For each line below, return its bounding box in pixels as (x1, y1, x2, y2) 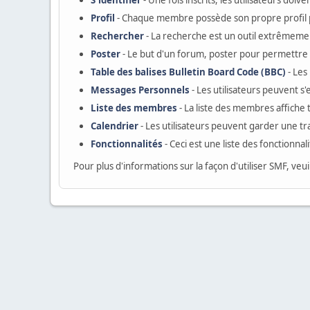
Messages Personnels (91, 84, 190, 96)
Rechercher (91, 30, 144, 42)
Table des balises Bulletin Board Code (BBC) (91, 66, 286, 78)
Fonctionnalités (91, 138, 163, 150)
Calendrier (91, 120, 138, 132)
